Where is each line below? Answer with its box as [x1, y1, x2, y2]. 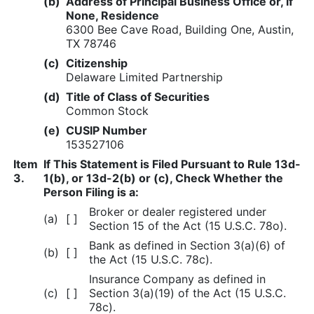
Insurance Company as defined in [89, 271, 266, 286]
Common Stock [66, 103, 149, 118]
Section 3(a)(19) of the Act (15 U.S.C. [89, 285, 286, 300]
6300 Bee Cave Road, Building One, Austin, [66, 22, 294, 36]
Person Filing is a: [43, 184, 139, 199]
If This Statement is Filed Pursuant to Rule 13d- [43, 156, 301, 171]
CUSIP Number [66, 123, 147, 137]
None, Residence [66, 8, 159, 22]
